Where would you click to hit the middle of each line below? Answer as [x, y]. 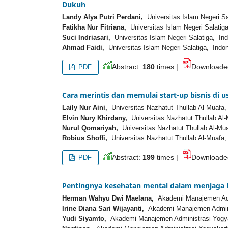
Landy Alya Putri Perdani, [103, 17]
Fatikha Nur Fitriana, [94, 27]
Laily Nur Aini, [85, 108]
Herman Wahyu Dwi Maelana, [108, 198]
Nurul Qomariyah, [90, 128]
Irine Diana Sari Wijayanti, [103, 209]
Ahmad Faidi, [83, 48]
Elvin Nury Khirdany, [95, 118]
